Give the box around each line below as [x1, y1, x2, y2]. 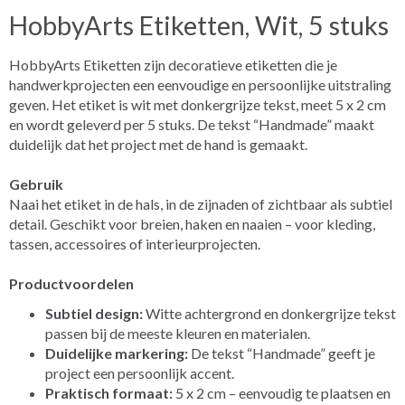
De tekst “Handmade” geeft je [188, 344, 375, 362]
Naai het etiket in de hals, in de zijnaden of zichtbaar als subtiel [9, 194, 392, 212]
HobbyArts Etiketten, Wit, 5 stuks [9, 9, 389, 41]
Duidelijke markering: [45, 344, 188, 362]
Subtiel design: [45, 304, 143, 322]
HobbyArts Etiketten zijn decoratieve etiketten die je [9, 55, 337, 73]
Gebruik [9, 174, 63, 193]
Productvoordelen [9, 274, 134, 292]
